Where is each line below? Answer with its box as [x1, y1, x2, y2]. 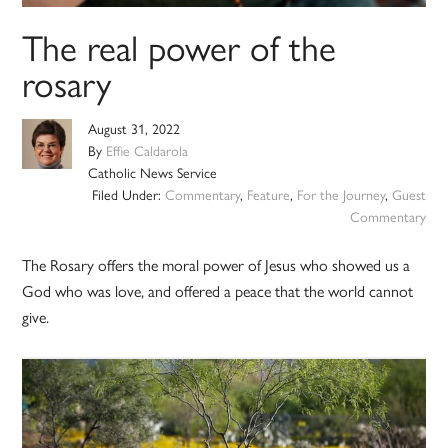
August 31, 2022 [88, 121, 181, 139]
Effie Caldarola [106, 143, 189, 161]
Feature [246, 187, 290, 205]
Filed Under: [91, 187, 165, 205]
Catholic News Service [88, 165, 218, 183]
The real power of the [22, 27, 337, 71]
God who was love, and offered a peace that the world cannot [22, 282, 414, 302]
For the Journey [296, 187, 385, 205]
